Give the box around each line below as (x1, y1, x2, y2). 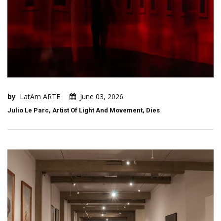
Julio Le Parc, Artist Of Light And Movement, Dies (7, 107, 160, 114)
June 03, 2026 (80, 92, 123, 102)
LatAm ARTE (20, 92, 60, 102)
